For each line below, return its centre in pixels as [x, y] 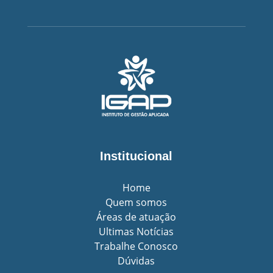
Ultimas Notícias [136, 231]
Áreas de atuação [136, 217]
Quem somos [136, 202]
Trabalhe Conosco [136, 246]
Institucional [136, 156]
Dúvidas [136, 261]
